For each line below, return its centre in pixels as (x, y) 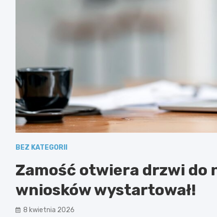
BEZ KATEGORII (41, 147)
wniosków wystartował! (106, 190)
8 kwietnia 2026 (49, 210)
